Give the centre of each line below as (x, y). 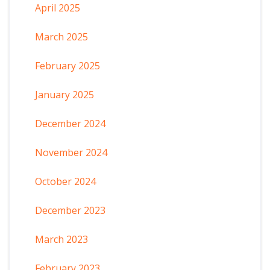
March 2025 (61, 36)
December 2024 (70, 123)
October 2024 (65, 181)
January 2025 (64, 94)
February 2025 (67, 65)
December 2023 (70, 210)
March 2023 (61, 239)
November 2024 (71, 152)
